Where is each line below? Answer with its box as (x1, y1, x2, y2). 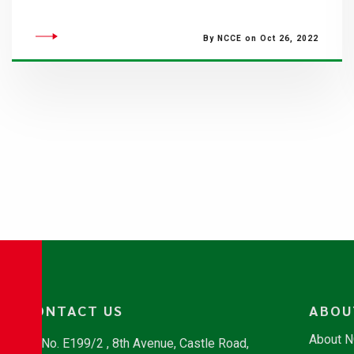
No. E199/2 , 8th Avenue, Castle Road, (41, 336, 249, 351)
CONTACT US (24, 301, 123, 319)
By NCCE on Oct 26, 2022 (202, 34, 318, 43)
